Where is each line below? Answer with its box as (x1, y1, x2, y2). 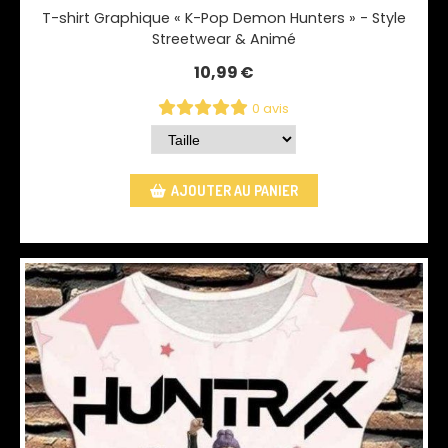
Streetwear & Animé (151, 29, 296, 50)
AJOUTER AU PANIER (170, 182, 298, 200)
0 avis (252, 100, 290, 118)
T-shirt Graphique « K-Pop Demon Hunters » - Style (41, 8, 406, 29)
